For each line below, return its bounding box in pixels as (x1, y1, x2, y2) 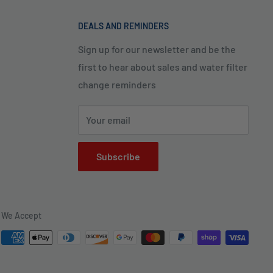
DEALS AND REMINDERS (78, 21, 169, 32)
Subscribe (96, 151, 140, 163)
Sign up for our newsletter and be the (78, 43, 236, 55)
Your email (86, 114, 130, 126)
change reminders (78, 79, 156, 91)
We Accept (1, 210, 41, 221)
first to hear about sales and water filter (78, 61, 247, 73)
